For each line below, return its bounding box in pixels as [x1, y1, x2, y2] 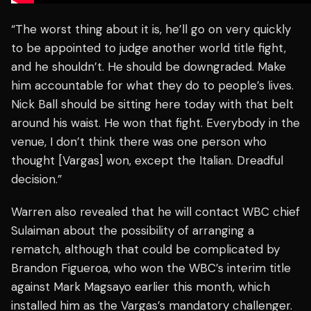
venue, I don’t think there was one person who [11, 134, 267, 150]
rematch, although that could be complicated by [11, 242, 280, 258]
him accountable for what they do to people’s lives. [11, 78, 294, 94]
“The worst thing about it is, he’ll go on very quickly [11, 22, 291, 37]
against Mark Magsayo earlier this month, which [11, 279, 270, 295]
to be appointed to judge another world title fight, [11, 40, 286, 56]
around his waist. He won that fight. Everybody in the [11, 115, 300, 131]
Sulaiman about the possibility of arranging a [11, 223, 254, 239]
